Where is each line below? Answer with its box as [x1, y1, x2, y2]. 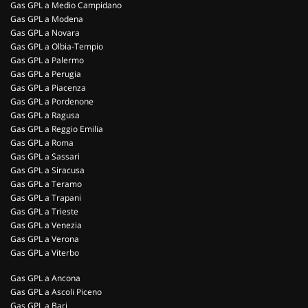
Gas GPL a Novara [10, 27, 80, 38]
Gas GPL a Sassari [10, 151, 80, 162]
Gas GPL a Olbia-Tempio [10, 41, 103, 52]
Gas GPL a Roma [10, 137, 74, 148]
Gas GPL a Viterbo [10, 247, 79, 258]
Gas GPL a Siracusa [10, 164, 85, 176]
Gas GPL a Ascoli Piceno [10, 286, 102, 298]
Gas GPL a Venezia [10, 219, 82, 231]
